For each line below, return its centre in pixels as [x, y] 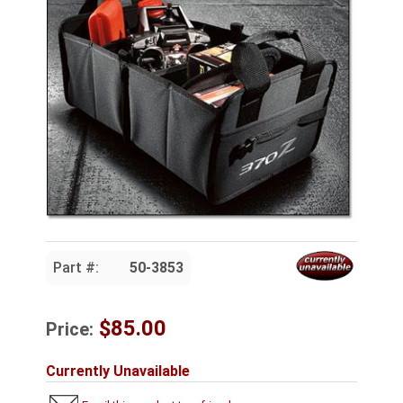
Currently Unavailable [118, 371]
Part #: [76, 267]
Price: [70, 329]
